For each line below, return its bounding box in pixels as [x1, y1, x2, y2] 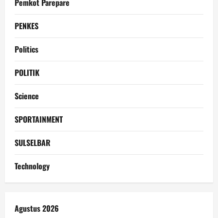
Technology [15, 160, 50, 172]
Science [15, 90, 39, 102]
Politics [15, 43, 38, 55]
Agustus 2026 [15, 202, 59, 214]
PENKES [15, 19, 38, 32]
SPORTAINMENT [15, 113, 63, 125]
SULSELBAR [15, 136, 51, 148]
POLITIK [15, 66, 39, 78]
